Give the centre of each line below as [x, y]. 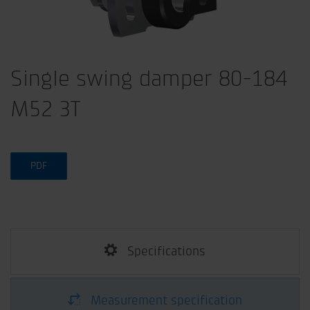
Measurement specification [166, 301]
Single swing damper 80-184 [149, 79]
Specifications [166, 252]
